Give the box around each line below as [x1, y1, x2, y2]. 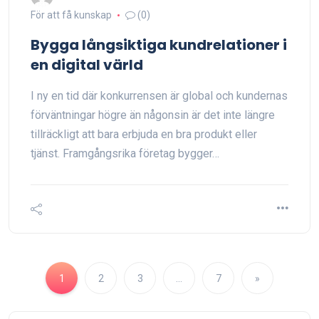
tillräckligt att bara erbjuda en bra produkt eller [31, 127, 257, 141]
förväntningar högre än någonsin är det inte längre [31, 108, 275, 122]
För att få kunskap [31, 9, 112, 21]
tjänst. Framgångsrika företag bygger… [31, 147, 219, 160]
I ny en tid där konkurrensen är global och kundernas [31, 89, 288, 103]
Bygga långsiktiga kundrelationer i [31, 35, 287, 55]
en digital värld [31, 55, 143, 75]
